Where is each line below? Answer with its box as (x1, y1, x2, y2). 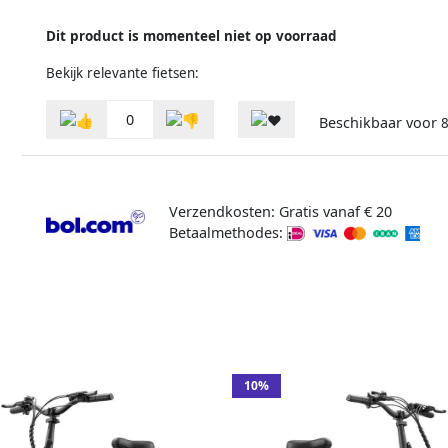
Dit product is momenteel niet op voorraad (46, 26, 337, 45)
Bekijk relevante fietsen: (46, 63, 199, 82)
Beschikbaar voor (319, 113, 441, 133)
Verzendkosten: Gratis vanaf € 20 (168, 201, 392, 221)
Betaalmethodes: (168, 222, 287, 242)
